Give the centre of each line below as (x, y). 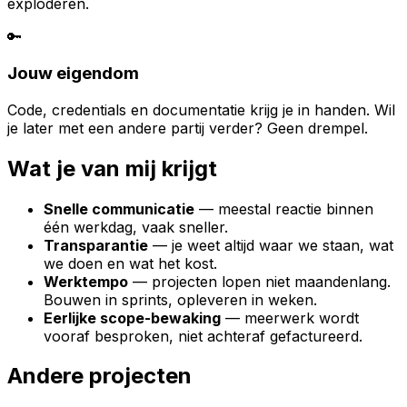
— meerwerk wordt (290, 318)
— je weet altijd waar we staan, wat (271, 245)
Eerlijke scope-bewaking (132, 318)
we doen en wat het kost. (130, 263)
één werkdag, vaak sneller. (136, 227)
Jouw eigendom (73, 74)
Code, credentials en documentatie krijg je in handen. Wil (201, 109)
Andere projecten (99, 376)
